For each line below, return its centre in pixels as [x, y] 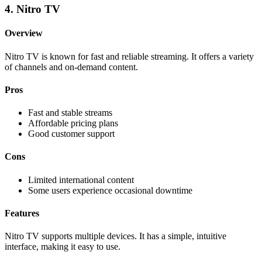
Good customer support [71, 134]
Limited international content [81, 180]
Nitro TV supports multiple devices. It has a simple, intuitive [116, 236]
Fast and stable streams [70, 113]
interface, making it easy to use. [63, 247]
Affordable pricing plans [73, 123]
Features [22, 213]
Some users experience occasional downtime [110, 190]
